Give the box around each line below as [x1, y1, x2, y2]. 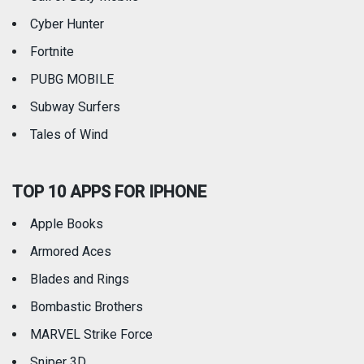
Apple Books [30, 216, 103, 232]
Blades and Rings [30, 271, 129, 288]
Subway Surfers [30, 99, 120, 115]
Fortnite [30, 44, 74, 60]
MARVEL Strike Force [30, 327, 153, 343]
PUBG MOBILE [30, 71, 114, 88]
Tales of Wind [30, 127, 108, 143]
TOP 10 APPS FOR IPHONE [12, 182, 206, 202]
